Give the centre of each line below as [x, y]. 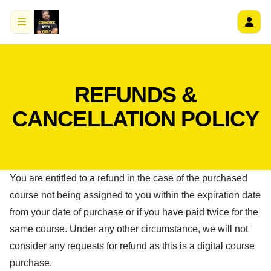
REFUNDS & [135, 95]
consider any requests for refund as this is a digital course [132, 246]
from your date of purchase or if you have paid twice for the [134, 212]
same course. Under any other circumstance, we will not [129, 229]
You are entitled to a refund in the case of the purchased [129, 178]
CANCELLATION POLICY [135, 119]
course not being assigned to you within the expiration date [135, 195]
